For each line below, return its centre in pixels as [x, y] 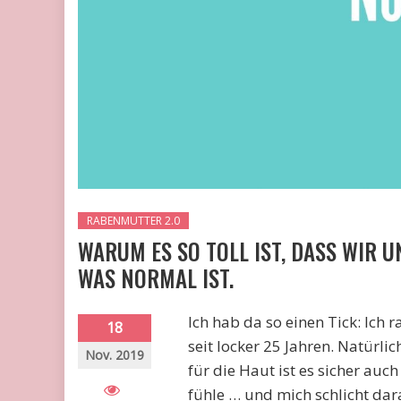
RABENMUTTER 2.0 [133, 220]
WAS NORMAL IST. [156, 277]
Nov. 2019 [114, 354]
